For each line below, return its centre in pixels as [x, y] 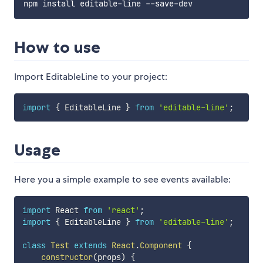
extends [90, 246]
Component [161, 246]
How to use [57, 48]
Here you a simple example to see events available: [122, 180]
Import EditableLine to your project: [91, 77]
